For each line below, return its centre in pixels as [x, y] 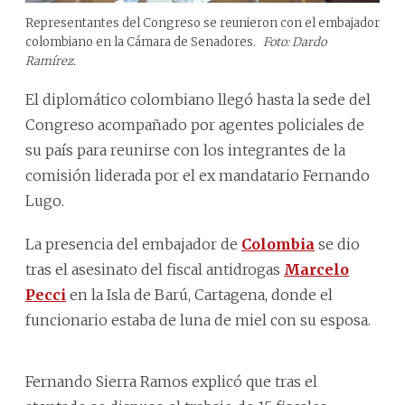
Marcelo [316, 269]
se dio [337, 244]
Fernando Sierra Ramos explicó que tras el [171, 381]
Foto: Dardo [295, 42]
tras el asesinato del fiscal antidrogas [155, 269]
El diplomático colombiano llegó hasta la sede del [198, 99]
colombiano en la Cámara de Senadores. [142, 42]
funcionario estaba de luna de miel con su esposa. [198, 320]
